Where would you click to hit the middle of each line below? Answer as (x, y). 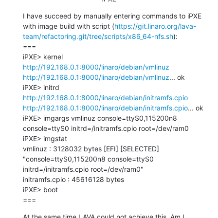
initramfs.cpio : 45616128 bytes (73, 179)
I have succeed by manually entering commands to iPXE (112, 16)
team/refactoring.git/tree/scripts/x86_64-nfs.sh (98, 36)
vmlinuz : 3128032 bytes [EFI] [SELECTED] (91, 148)
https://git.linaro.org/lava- (155, 26)
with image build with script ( (69, 26)
